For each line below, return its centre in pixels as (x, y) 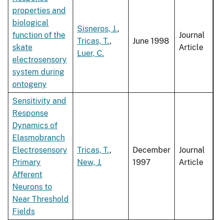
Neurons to (32, 187)
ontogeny (29, 84)
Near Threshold (41, 199)
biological (30, 23)
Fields (24, 212)
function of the (39, 35)
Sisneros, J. (97, 29)
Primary (27, 163)
